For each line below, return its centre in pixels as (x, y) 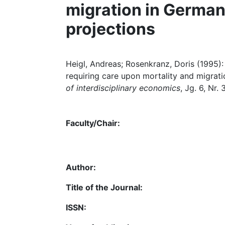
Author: (81, 167)
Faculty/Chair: (93, 123)
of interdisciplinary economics (123, 88)
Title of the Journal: (104, 187)
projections (110, 29)
